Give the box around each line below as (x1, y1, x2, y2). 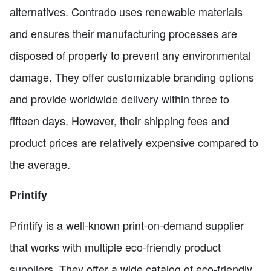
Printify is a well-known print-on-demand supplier (10, 217, 244, 233)
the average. (10, 155, 70, 172)
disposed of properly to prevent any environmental (10, 47, 251, 63)
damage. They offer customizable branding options (10, 68, 254, 85)
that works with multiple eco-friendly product (10, 238, 221, 255)
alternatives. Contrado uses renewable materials (10, 3, 243, 19)
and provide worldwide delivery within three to (10, 90, 229, 106)
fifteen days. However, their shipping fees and (10, 112, 229, 128)
